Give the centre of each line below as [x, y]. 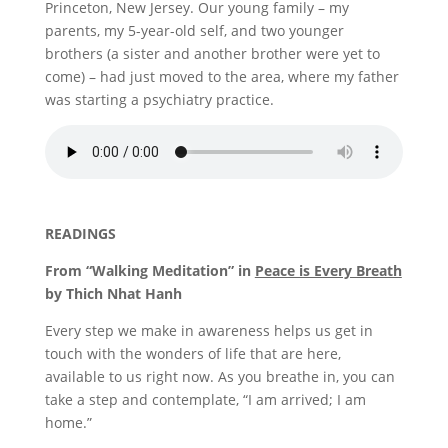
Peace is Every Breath [328, 270]
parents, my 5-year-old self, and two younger [194, 30]
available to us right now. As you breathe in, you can [219, 376]
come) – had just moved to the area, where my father [221, 76]
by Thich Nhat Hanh [113, 293]
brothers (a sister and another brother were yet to [212, 53]
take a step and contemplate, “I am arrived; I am [205, 399]
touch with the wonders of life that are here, [192, 353]
